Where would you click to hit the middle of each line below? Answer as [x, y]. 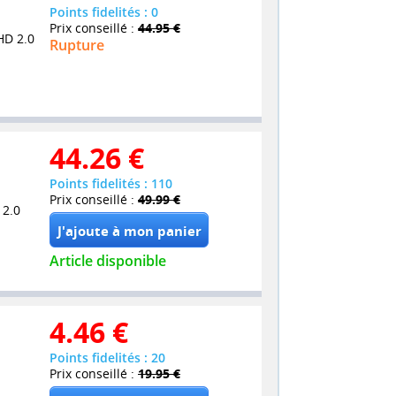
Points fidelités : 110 [111, 183]
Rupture [77, 45]
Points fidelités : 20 [107, 357]
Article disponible [108, 260]
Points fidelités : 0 [104, 11]
